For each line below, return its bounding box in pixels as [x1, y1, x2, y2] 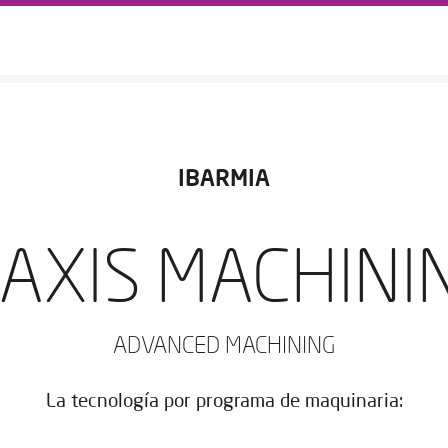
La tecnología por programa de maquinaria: [45, 393, 403, 411]
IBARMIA [178, 168, 270, 191]
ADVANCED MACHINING [112, 335, 336, 358]
